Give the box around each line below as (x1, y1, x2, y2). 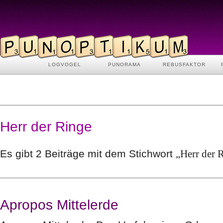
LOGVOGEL (48, 62, 81, 67)
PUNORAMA (108, 62, 141, 67)
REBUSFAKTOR (163, 62, 206, 67)
